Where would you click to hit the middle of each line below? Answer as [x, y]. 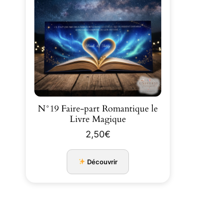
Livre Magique [98, 119]
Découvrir [102, 162]
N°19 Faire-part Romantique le [98, 109]
